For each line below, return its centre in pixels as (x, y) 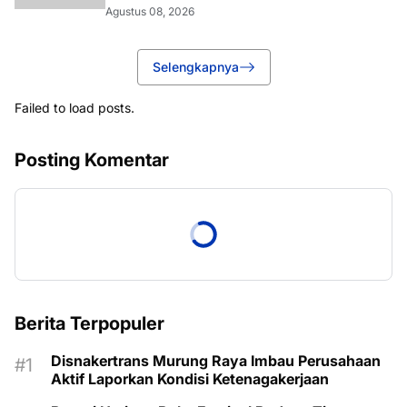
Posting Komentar (92, 160)
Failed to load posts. (74, 108)
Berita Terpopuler (89, 323)
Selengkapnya (195, 67)
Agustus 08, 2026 (150, 11)
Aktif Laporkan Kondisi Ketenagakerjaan (190, 379)
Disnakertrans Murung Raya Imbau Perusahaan (216, 361)
